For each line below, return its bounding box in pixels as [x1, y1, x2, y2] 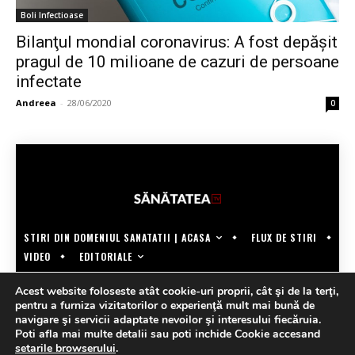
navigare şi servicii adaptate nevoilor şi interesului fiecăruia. [15, 312, 321, 327]
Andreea [16, 96, 56, 109]
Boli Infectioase [21, 9, 83, 21]
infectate [16, 71, 82, 91]
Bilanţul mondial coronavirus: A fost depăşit [16, 32, 338, 52]
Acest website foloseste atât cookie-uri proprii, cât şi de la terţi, [15, 284, 338, 299]
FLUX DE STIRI [251, 231, 317, 245]
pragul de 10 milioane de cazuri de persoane [16, 52, 339, 71]
